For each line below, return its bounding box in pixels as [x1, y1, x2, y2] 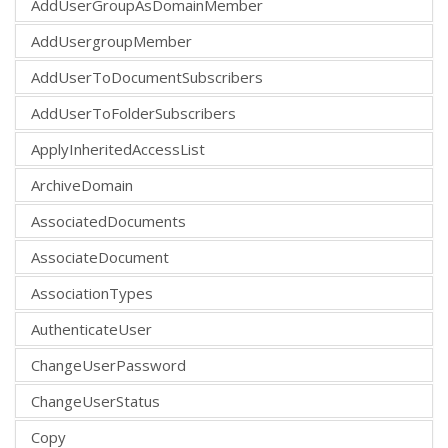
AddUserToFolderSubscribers [31, 102, 236, 123]
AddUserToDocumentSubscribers [31, 66, 263, 87]
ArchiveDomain [31, 174, 133, 195]
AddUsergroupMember [31, 30, 192, 51]
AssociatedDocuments [31, 210, 186, 231]
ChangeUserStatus [31, 390, 160, 411]
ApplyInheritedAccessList [31, 138, 205, 159]
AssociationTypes [31, 282, 153, 303]
